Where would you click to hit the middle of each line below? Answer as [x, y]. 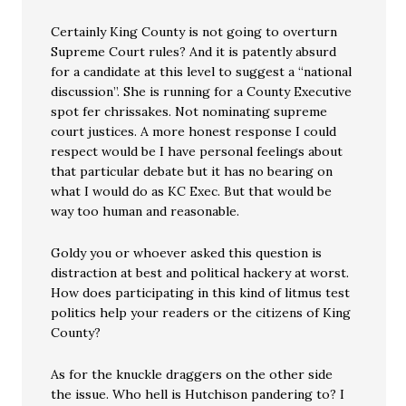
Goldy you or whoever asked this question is [187, 253]
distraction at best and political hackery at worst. [200, 273]
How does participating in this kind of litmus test [201, 293]
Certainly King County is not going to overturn [194, 32]
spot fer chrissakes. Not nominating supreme [189, 112]
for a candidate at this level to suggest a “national [202, 72]
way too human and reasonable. [145, 212]
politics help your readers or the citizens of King [201, 313]
